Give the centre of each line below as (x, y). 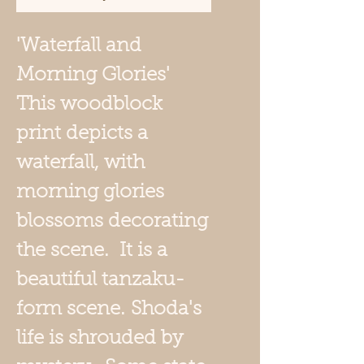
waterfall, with (80, 163)
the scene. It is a (92, 251)
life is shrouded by (100, 338)
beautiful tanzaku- (101, 280)
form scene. (74, 309)
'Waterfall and (79, 46)
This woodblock (89, 104)
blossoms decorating (112, 221)
